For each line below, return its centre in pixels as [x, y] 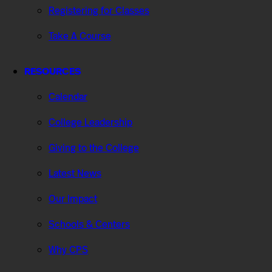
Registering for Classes [99, 10]
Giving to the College [94, 148]
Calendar [68, 97]
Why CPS [68, 250]
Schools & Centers [89, 224]
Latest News [75, 173]
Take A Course [80, 36]
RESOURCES [53, 71]
